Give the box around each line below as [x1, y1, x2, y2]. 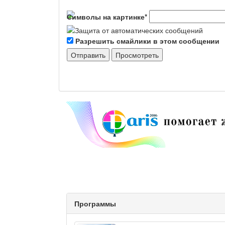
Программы [74, 198, 116, 208]
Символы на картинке [67, 11, 145, 22]
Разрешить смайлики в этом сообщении [75, 35, 219, 46]
